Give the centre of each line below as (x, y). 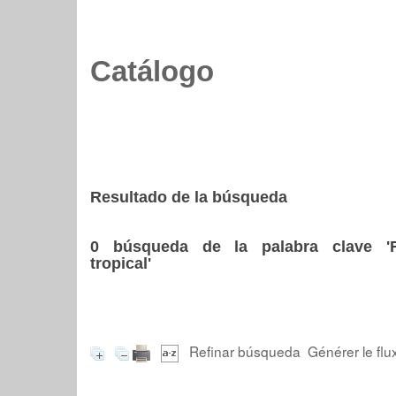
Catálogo (152, 72)
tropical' (121, 263)
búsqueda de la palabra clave (243, 247)
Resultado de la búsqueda (189, 197)
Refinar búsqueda (245, 351)
